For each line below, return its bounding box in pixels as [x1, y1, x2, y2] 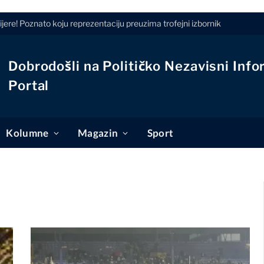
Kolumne [6, 127, 49, 139]
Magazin [77, 127, 118, 139]
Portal [8, 78, 49, 93]
